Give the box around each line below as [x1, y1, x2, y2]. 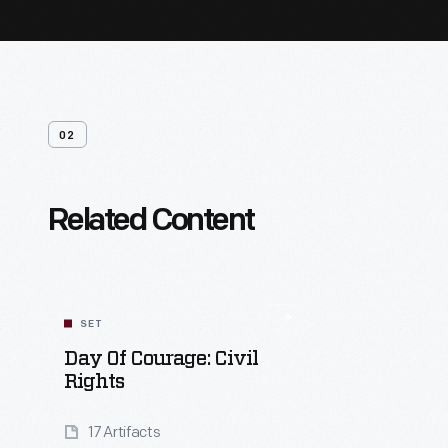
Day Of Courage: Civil [64, 349, 258, 369]
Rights [64, 372, 124, 392]
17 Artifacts [88, 423, 161, 442]
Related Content [48, 206, 254, 238]
